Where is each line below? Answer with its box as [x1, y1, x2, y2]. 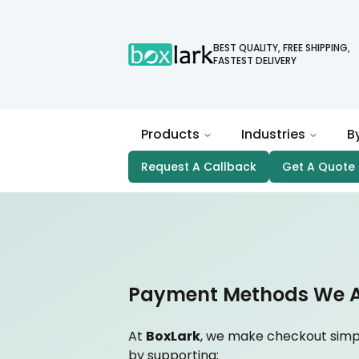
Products [141, 125, 200, 143]
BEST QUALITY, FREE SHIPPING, [213, 41, 351, 54]
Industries [241, 125, 305, 143]
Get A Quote [282, 159, 355, 175]
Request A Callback [141, 159, 256, 175]
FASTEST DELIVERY [213, 54, 297, 67]
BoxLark [146, 327, 200, 345]
